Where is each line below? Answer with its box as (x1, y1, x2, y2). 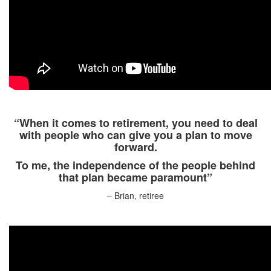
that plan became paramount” (59, 169, 212, 185)
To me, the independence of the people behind (16, 157, 255, 173)
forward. (114, 139, 157, 155)
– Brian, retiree (107, 189, 164, 201)
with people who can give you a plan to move (19, 126, 252, 143)
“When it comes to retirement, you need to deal (13, 114, 258, 131)
